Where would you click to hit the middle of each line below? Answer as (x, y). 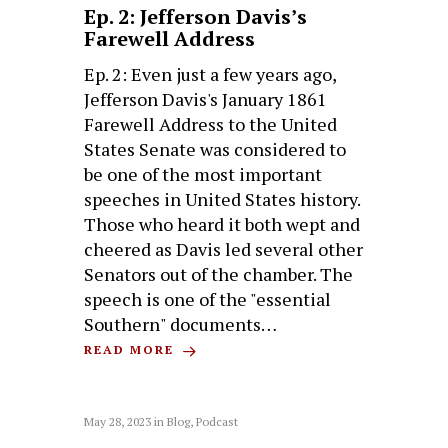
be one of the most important (203, 174)
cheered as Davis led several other (224, 249)
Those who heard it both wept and (222, 224)
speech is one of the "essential (208, 299)
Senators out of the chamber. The (219, 274)
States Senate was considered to (215, 149)
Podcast (217, 421)
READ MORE (132, 350)
